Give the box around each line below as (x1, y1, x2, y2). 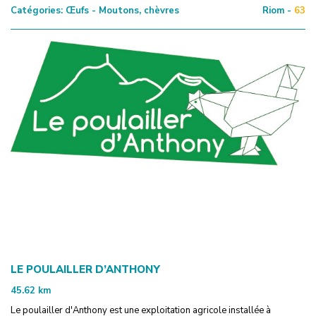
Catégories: (11, 4, 63, 17)
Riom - (262, 4, 291, 17)
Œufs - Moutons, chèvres (63, 4, 179, 17)
